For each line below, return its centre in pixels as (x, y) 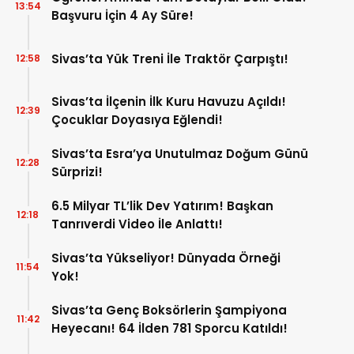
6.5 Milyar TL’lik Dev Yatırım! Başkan (162, 206)
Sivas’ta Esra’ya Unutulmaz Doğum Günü (180, 154)
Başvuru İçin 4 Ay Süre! (122, 16)
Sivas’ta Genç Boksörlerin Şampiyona (169, 311)
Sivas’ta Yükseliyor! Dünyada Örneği (166, 258)
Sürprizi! (77, 172)
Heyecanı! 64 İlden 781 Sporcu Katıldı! (169, 329)
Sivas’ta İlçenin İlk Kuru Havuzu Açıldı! (169, 102)
